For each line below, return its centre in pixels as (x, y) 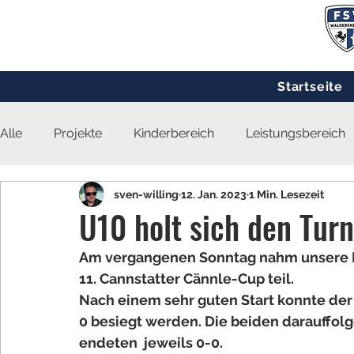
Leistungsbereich (296, 133)
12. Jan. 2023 (214, 194)
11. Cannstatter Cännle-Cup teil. (186, 279)
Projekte (78, 133)
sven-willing (146, 194)
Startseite (310, 87)
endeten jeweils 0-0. (153, 343)
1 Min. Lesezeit (286, 194)
